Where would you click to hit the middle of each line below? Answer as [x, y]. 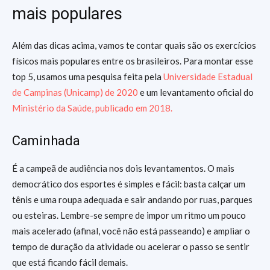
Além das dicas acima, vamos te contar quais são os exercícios [134, 45]
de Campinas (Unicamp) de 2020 [76, 92]
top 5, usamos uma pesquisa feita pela [88, 77]
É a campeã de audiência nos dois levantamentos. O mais [123, 168]
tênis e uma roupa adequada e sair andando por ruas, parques [132, 199]
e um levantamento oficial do [197, 92]
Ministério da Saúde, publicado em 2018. [92, 108]
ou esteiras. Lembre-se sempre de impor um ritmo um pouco [129, 215]
